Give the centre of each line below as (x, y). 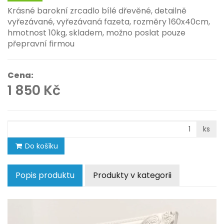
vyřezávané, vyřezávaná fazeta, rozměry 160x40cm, (109, 22)
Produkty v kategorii (132, 175)
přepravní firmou (41, 44)
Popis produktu (45, 175)
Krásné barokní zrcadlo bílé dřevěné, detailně (97, 11)
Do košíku (40, 146)
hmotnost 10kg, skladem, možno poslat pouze (96, 33)
